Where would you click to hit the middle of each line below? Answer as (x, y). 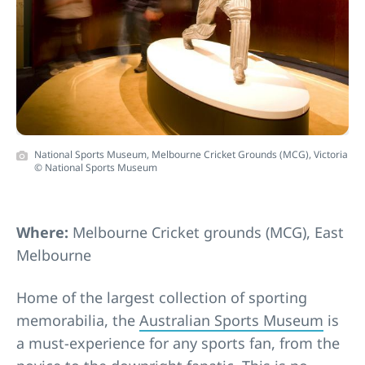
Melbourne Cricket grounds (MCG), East (208, 232)
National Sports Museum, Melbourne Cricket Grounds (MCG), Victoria (191, 154)
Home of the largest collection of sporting (162, 297)
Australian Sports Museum (231, 320)
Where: (44, 232)
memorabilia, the (78, 320)
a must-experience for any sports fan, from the (178, 343)
